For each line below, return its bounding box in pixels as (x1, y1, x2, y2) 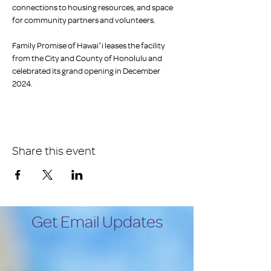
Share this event (12, 143, 96, 158)
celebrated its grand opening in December (12, 65, 162, 76)
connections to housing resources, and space (12, 2, 174, 12)
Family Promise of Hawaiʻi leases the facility (12, 40, 166, 50)
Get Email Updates (31, 211, 163, 232)
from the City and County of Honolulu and (12, 53, 163, 63)
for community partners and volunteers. (12, 15, 157, 25)
